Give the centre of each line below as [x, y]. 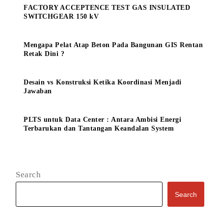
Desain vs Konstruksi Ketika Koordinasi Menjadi [103, 82]
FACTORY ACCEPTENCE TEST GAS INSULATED [107, 8]
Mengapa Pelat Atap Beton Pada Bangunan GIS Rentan [113, 45]
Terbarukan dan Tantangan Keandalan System [99, 129]
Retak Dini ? [44, 54]
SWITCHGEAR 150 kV [61, 17]
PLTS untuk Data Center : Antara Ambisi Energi [103, 120]
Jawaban [38, 91]
